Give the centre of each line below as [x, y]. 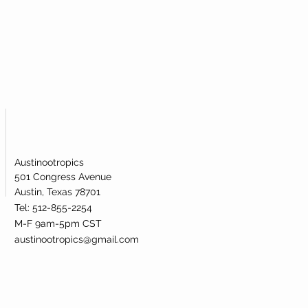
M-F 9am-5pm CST [58, 223]
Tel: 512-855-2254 [55, 207]
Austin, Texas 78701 [57, 191]
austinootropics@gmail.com [77, 239]
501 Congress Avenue [63, 176]
